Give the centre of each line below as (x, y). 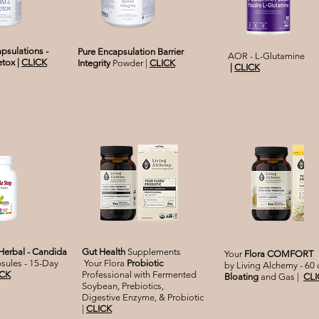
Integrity (94, 63)
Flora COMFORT (278, 254)
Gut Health (105, 252)
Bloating (242, 277)
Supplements (154, 252)
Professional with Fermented (139, 275)
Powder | (130, 63)
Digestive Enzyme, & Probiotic (143, 298)
